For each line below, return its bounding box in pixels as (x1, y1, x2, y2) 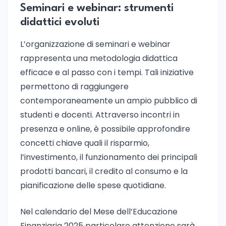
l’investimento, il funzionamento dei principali (20, 151, 197, 163)
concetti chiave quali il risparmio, (20, 137, 149, 149)
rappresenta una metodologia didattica (20, 52, 178, 64)
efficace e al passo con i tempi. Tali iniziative (20, 67, 194, 78)
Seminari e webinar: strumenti (20, 3, 174, 14)
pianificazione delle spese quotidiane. (20, 180, 166, 191)
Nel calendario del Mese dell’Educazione (20, 206, 178, 217)
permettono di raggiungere (20, 81, 129, 92)
